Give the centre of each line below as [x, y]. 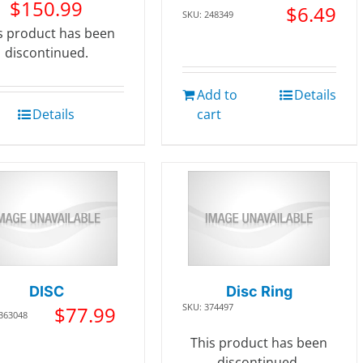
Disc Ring [259, 291]
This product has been [259, 342]
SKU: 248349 [207, 14]
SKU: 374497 [207, 306]
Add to [217, 95]
